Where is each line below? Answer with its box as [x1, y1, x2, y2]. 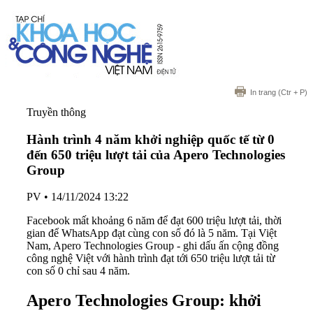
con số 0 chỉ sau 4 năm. [27, 265, 130, 277]
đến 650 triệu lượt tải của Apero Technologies [27, 147, 285, 162]
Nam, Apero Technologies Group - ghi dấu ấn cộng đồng [27, 240, 279, 252]
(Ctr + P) [276, 88, 307, 96]
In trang [250, 88, 276, 96]
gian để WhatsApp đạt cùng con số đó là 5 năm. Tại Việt [27, 227, 277, 240]
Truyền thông [27, 106, 86, 118]
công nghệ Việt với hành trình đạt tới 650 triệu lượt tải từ [27, 252, 275, 265]
